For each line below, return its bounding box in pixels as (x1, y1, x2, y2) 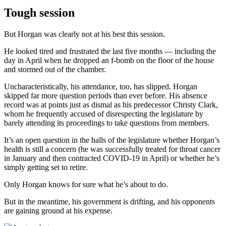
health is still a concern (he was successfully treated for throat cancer (4, 144, 220, 153)
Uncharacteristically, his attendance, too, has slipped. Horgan (4, 82, 197, 91)
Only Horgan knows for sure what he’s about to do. (4, 180, 168, 189)
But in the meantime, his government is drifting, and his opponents (4, 197, 215, 206)
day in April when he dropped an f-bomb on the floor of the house (4, 55, 214, 65)
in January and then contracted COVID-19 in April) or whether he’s (4, 153, 219, 162)
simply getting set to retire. (4, 162, 88, 172)
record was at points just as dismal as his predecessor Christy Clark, (4, 100, 218, 109)
